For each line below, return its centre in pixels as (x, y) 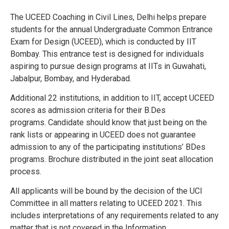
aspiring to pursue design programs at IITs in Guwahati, (108, 66)
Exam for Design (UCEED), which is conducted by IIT (103, 41)
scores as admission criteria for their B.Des (88, 110)
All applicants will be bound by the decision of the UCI (106, 191)
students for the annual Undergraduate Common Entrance (111, 29)
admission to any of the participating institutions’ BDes (108, 147)
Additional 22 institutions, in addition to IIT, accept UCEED (112, 98)
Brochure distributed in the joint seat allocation (131, 159)
